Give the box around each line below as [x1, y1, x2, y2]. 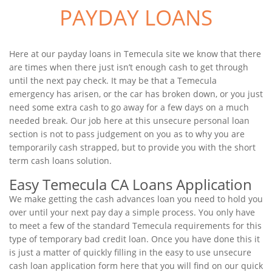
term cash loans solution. [9, 155, 112, 166]
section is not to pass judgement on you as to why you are [9, 128, 245, 140]
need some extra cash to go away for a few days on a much [9, 101, 249, 113]
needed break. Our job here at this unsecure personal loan [9, 115, 250, 126]
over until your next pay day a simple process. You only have [9, 206, 255, 218]
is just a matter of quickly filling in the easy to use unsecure [9, 246, 251, 258]
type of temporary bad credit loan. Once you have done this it [9, 233, 260, 245]
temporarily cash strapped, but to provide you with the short [9, 141, 256, 153]
